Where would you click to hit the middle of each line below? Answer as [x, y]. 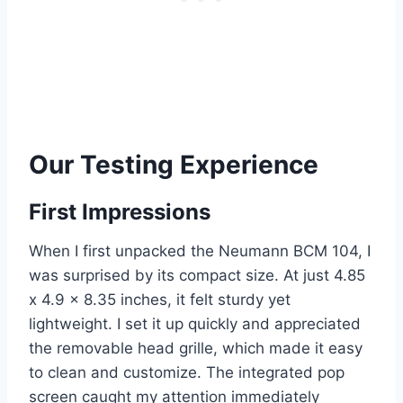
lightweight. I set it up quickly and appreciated [195, 324]
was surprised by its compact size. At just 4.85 [197, 276]
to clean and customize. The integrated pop [187, 373]
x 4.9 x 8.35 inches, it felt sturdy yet [160, 300]
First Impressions [120, 212]
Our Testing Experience [174, 165]
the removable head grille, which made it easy [196, 349]
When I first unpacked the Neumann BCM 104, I [200, 251]
